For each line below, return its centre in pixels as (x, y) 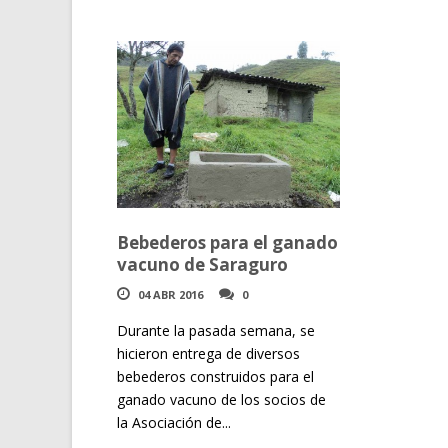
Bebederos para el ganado (227, 243)
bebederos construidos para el (215, 377)
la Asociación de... (174, 423)
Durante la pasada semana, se (216, 331)
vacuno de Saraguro (202, 265)
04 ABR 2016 (170, 295)
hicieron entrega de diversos (208, 354)
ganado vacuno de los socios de (221, 400)
